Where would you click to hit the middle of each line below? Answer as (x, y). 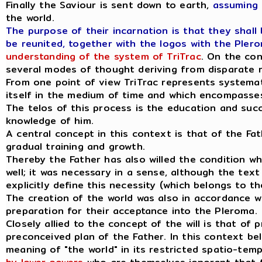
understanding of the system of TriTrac (104, 56)
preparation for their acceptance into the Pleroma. (132, 211)
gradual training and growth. (75, 146)
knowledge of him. (50, 121)
